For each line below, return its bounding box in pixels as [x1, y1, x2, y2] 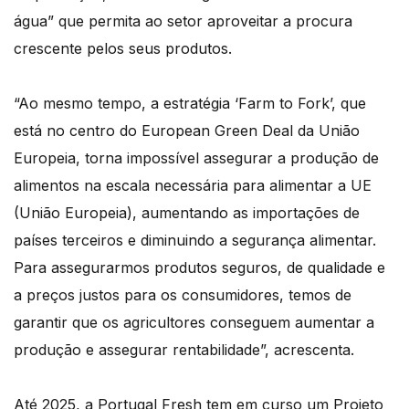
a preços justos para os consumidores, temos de [14, 285, 351, 304]
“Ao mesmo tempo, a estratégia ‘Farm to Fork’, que [14, 93, 366, 112]
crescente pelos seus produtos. [14, 38, 232, 58]
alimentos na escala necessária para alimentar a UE [14, 175, 372, 194]
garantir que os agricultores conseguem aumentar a [14, 312, 374, 331]
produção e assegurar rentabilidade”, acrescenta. [14, 340, 354, 359]
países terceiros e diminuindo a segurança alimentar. [14, 230, 376, 249]
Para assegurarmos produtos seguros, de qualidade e [14, 257, 385, 277]
